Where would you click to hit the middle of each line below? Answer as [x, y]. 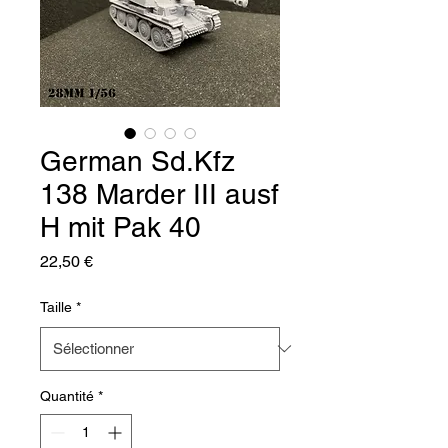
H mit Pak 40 [120, 226]
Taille [56, 306]
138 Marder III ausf [159, 193]
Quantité [67, 395]
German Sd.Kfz [137, 160]
